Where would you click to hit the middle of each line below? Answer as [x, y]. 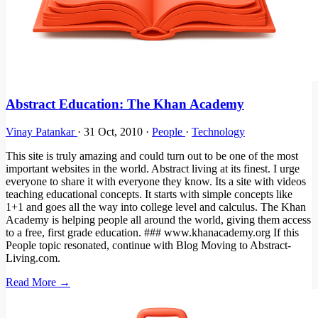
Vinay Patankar [42, 132]
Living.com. [33, 258]
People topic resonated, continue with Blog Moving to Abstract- [148, 246]
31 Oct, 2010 [115, 132]
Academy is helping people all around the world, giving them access [158, 220]
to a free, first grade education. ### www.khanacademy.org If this [152, 233]
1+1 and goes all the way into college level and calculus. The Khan [156, 207]
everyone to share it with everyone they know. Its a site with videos [156, 182]
